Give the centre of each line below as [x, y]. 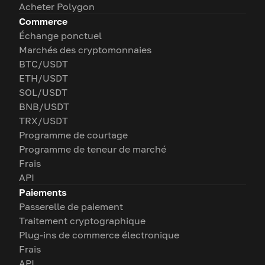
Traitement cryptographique [82, 221]
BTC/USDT [43, 64]
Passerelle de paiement [71, 207]
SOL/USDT [43, 93]
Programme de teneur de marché [93, 149]
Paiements [43, 193]
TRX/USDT [43, 121]
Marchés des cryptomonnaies [85, 50]
